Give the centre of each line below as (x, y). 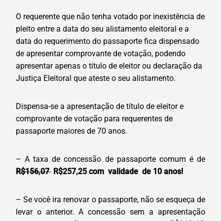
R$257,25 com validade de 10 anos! (117, 172)
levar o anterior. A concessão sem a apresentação (110, 212)
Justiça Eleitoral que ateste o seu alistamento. (96, 78)
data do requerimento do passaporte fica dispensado (108, 41)
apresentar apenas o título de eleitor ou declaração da (109, 66)
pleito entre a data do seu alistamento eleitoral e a (102, 29)
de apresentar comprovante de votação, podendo (101, 54)
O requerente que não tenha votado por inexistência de (110, 17)
